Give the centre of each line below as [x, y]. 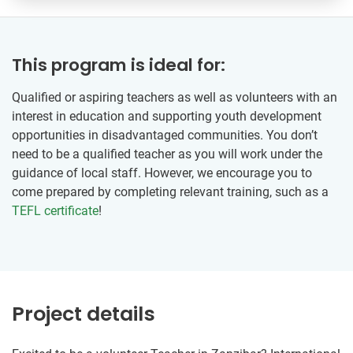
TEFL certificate [55, 210]
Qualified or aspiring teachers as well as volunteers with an [175, 97]
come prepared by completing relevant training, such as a [170, 191]
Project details [84, 314]
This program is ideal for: [119, 65]
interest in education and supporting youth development [167, 116]
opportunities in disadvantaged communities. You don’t [165, 135]
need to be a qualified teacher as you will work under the [167, 154]
